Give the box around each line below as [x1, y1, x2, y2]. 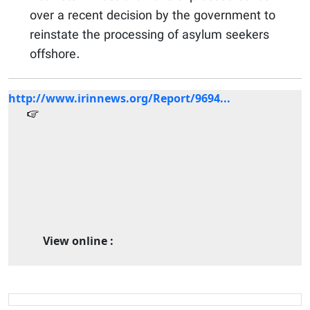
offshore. [30, 46, 80, 65]
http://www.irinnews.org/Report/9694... [8, 91, 230, 107]
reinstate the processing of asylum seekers [30, 26, 269, 46]
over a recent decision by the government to [30, 7, 275, 26]
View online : [43, 233, 113, 249]
